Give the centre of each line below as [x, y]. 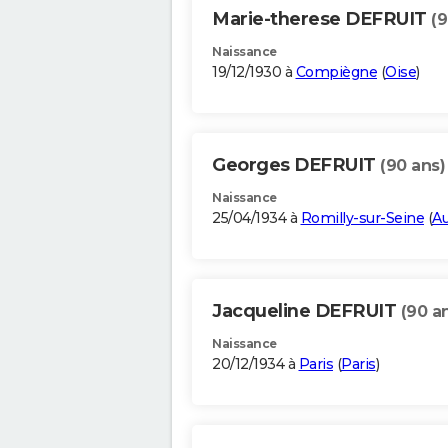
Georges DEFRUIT [296, 165]
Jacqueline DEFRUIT [306, 311]
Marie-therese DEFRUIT [321, 19]
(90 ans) [412, 166]
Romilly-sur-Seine [362, 218]
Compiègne [336, 72]
